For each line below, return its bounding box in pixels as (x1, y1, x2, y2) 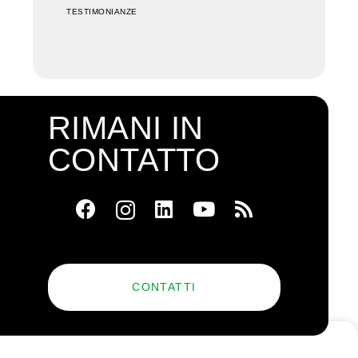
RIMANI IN (48, 110, 204, 146)
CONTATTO (48, 142, 221, 178)
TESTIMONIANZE (66, 6, 137, 16)
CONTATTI (132, 280, 197, 293)
